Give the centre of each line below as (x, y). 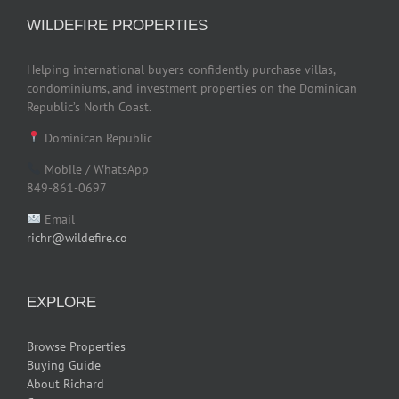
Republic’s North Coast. (89, 106)
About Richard (65, 383)
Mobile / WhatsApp (94, 169)
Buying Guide (64, 365)
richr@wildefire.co (77, 237)
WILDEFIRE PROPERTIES (117, 25)
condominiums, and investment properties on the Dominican (192, 88)
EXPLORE (61, 302)
